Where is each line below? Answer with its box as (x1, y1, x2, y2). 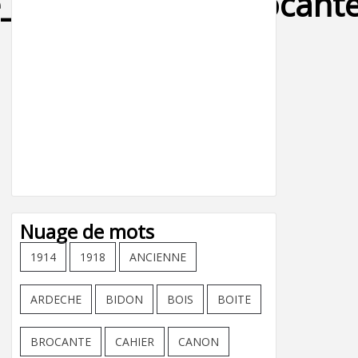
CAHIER (115, 334, 154, 349)
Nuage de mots (20, 218, 154, 245)
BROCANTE (30, 334, 91, 349)
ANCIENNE (129, 249, 186, 265)
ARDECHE (30, 292, 82, 307)
